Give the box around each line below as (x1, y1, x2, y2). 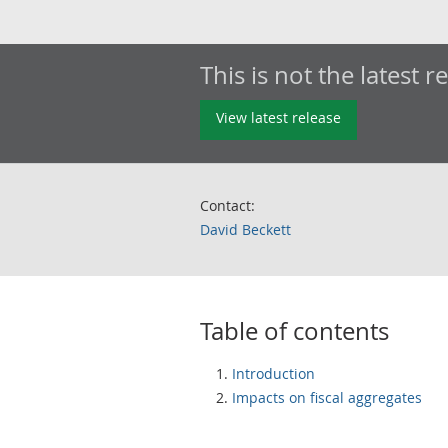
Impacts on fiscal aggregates (232, 388, 422, 407)
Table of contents (200, 315, 389, 347)
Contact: (200, 196, 255, 215)
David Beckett (200, 220, 291, 239)
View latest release (216, 108, 341, 127)
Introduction (232, 364, 315, 383)
